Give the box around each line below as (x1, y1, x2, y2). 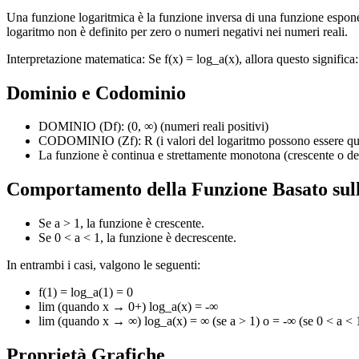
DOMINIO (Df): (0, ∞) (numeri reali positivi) (38, 119, 268, 134)
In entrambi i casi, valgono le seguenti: (6, 258, 200, 272)
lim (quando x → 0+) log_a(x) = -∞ (38, 300, 218, 314)
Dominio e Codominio (6, 82, 186, 103)
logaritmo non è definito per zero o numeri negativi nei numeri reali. (6, 24, 348, 38)
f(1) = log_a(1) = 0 (38, 285, 133, 300)
